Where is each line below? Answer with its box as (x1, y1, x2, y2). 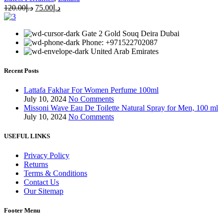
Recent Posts (4, 66, 39, 74)
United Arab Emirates (91, 47, 159, 55)
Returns (24, 160, 48, 169)
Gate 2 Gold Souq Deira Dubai (82, 29, 179, 38)
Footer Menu (4, 207, 40, 215)
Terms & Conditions (24, 169, 87, 178)
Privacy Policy (24, 151, 69, 160)
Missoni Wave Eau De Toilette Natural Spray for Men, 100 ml (24, 103, 218, 112)
